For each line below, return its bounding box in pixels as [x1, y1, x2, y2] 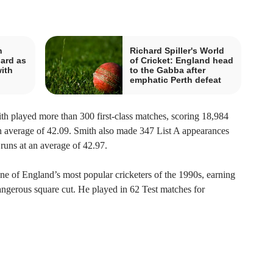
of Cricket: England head [130, 55, 233, 66]
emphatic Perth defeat [130, 75, 221, 85]
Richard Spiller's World [130, 46, 224, 56]
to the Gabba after [130, 65, 205, 76]
